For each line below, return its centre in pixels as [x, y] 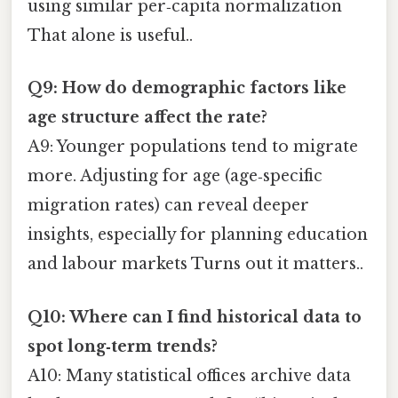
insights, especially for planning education [198, 235]
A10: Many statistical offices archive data [189, 375]
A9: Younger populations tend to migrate [193, 147]
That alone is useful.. [110, 36]
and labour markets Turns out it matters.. [195, 264]
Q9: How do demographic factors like [187, 88]
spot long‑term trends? [123, 346]
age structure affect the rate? [147, 118]
